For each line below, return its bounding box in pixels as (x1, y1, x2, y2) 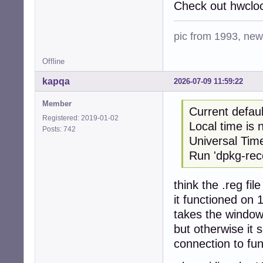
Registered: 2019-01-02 (42, 114, 119, 123)
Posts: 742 (42, 125, 79, 134)
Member (42, 99, 72, 109)
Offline (42, 57, 65, 66)
